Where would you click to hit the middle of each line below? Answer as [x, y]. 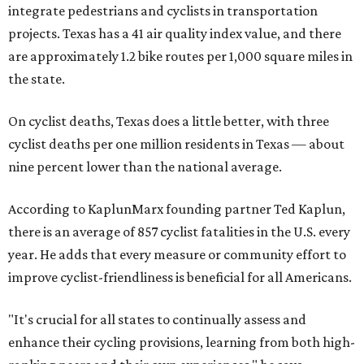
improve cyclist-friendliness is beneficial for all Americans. [180, 277]
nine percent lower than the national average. [145, 167]
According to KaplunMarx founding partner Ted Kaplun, [177, 209]
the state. [37, 79]
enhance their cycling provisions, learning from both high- [182, 342]
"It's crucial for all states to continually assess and [157, 319]
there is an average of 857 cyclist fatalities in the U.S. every [179, 232]
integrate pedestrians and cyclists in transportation [163, 11]
